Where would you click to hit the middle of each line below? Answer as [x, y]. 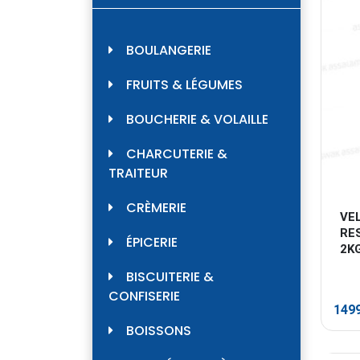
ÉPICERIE [152, 243]
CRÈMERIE [156, 208]
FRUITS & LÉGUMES [184, 85]
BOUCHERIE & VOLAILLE [197, 120]
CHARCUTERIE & [177, 154]
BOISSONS [159, 331]
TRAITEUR [138, 174]
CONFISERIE [144, 297]
